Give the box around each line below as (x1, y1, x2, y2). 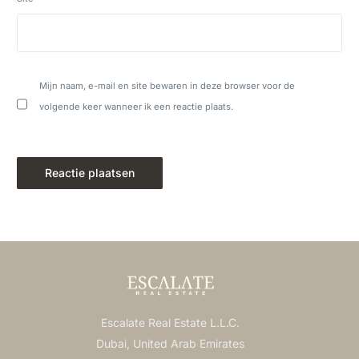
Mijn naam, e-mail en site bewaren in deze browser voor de (39, 79, 296, 91)
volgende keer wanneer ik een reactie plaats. (39, 100, 234, 112)
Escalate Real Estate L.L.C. (101, 316, 240, 330)
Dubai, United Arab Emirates (96, 337, 245, 351)
